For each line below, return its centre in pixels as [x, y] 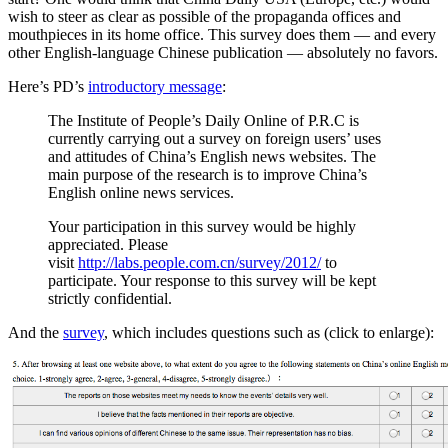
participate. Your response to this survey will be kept [212, 280]
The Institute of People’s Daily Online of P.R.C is [203, 120]
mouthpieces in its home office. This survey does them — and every [222, 34]
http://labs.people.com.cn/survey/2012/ [199, 262]
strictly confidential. [110, 298]
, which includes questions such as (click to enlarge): [269, 332]
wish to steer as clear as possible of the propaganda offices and [204, 16]
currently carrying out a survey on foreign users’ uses [214, 138]
